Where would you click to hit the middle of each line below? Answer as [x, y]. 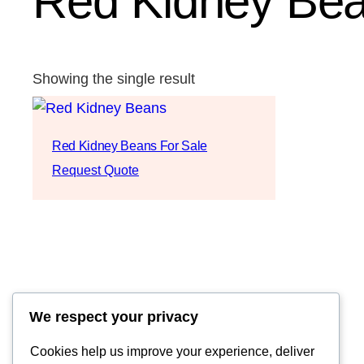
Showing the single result [114, 79]
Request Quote [95, 170]
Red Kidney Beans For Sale [130, 145]
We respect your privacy [114, 317]
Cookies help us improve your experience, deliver [172, 352]
